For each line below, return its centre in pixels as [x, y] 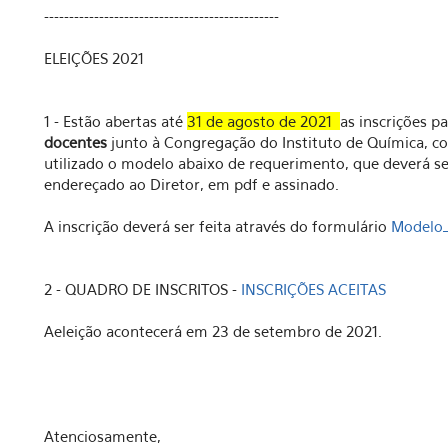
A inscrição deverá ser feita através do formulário [217, 226]
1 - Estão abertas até [115, 121]
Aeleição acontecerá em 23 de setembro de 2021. [215, 331]
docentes [75, 142]
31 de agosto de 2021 [263, 121]
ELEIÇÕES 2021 [94, 58]
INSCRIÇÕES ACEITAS [313, 289]
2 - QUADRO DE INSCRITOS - [142, 289]
